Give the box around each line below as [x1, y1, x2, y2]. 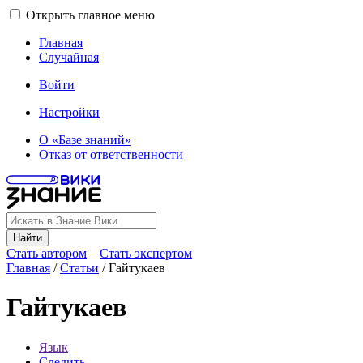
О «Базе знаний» [39, 133, 131, 147]
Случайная [39, 50, 99, 64]
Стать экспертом [100, 246, 192, 260]
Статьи [60, 261, 99, 275]
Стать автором [6, 246, 87, 260]
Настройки [39, 105, 100, 119]
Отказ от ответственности [39, 147, 183, 161]
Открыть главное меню [26, 8, 155, 22]
